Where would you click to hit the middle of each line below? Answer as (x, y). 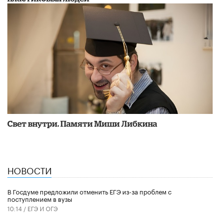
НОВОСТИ (29, 169)
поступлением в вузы (40, 199)
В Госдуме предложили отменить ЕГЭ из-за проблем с (89, 191)
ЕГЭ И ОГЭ (43, 208)
